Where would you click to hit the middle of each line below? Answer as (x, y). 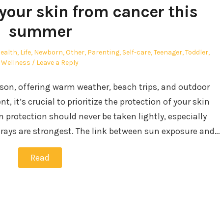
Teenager (168, 52)
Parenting (103, 52)
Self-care (137, 52)
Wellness (16, 62)
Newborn (48, 52)
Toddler (197, 52)
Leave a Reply (57, 62)
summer (40, 31)
